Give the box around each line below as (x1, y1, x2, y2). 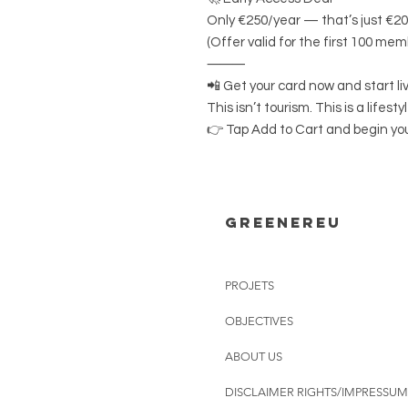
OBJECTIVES (225, 313, 293, 328)
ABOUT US (225, 349, 282, 363)
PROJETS (225, 278, 274, 292)
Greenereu (225, 212, 342, 231)
